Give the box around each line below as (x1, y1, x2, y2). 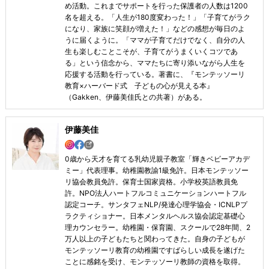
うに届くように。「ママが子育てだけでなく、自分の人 (64, 35, 245, 45)
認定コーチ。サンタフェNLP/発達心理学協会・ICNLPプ (64, 199, 247, 209)
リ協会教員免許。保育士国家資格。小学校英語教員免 (64, 177, 238, 186)
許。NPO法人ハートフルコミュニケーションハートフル (64, 188, 246, 198)
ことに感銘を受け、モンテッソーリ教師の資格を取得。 (64, 256, 245, 266)
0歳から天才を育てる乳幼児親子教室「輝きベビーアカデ (64, 154, 250, 163)
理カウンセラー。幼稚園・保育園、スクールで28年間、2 (64, 222, 250, 232)
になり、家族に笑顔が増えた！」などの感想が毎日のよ (64, 24, 245, 34)
